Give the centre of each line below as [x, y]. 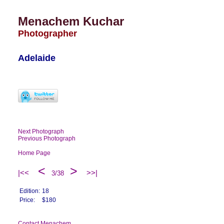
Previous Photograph [53, 138]
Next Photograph [47, 131]
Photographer [47, 33]
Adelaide [37, 58]
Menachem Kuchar [71, 21]
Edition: [30, 191]
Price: [27, 200]
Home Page [43, 153]
